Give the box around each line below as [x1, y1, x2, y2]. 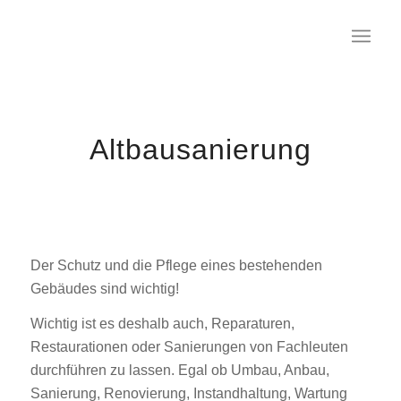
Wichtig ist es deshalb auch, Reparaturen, [30, 316, 294, 332]
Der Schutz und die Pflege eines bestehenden [30, 257, 322, 273]
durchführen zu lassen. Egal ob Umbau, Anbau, [30, 363, 329, 379]
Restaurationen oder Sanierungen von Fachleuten [30, 339, 348, 355]
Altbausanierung [89, 133, 311, 166]
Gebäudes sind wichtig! [30, 280, 179, 296]
